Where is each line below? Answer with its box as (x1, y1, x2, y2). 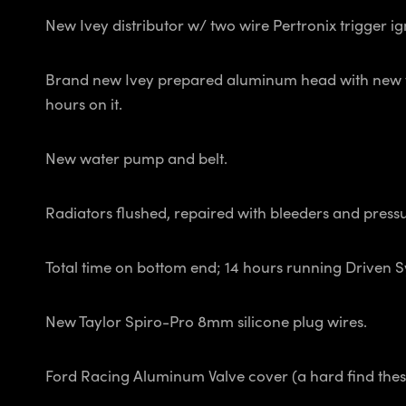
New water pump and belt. (45, 147, 231, 169)
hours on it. (45, 92, 126, 115)
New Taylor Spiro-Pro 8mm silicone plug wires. (45, 310, 367, 333)
